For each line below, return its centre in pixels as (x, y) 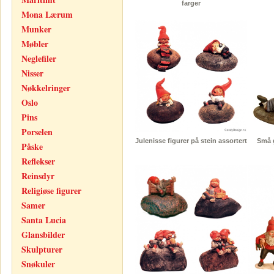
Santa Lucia (44, 220)
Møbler (35, 44)
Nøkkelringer (46, 88)
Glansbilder (43, 235)
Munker (36, 29)
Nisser (32, 73)
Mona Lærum (47, 14)
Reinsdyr (38, 176)
